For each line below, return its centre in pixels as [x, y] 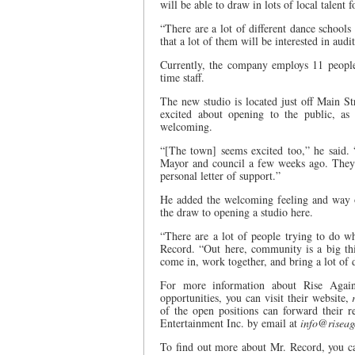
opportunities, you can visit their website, [256, 298]
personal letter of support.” [220, 176]
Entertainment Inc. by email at [230, 323]
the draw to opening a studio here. [237, 212]
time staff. [182, 77]
